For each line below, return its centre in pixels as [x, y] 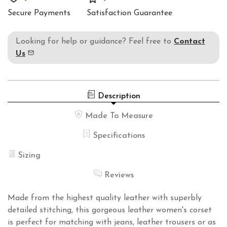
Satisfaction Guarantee [129, 13]
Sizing [29, 156]
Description [119, 97]
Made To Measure [119, 116]
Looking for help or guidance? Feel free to [95, 42]
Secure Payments [39, 13]
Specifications [119, 136]
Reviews [119, 176]
